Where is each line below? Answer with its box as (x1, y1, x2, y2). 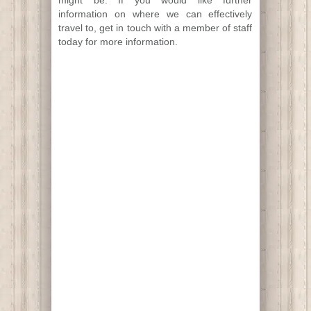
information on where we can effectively (58, 8, 253, 19)
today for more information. (58, 35, 178, 47)
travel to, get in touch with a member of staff (58, 22, 253, 33)
